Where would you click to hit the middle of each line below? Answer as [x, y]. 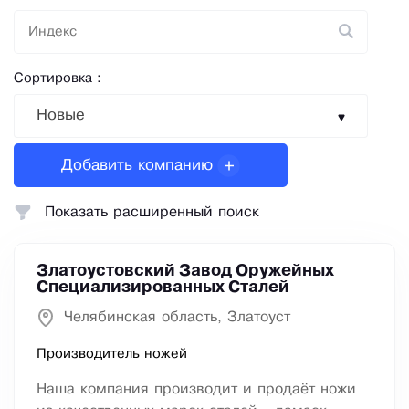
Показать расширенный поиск [152, 213]
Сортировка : [58, 79]
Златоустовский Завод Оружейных [185, 272]
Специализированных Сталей [163, 288]
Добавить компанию [137, 165]
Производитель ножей [112, 355]
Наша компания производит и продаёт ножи [196, 390]
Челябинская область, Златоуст [177, 318]
